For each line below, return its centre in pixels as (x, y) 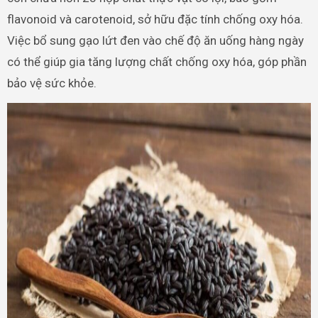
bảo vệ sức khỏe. (51, 83)
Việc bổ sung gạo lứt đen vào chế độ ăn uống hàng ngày (155, 40)
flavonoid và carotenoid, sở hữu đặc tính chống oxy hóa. (155, 19)
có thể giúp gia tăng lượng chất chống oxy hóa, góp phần (157, 61)
